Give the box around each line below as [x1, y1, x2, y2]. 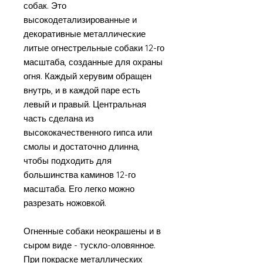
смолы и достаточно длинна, [23, 141, 140, 152]
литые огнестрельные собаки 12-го [23, 42, 164, 53]
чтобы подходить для [23, 155, 112, 166]
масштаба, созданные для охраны [23, 56, 163, 68]
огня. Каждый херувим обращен [23, 70, 151, 82]
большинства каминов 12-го [23, 169, 136, 180]
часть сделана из [23, 113, 94, 124]
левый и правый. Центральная [23, 99, 146, 110]
